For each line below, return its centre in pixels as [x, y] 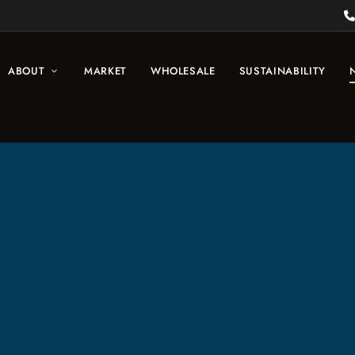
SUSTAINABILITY [282, 71]
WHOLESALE [183, 71]
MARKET [105, 71]
